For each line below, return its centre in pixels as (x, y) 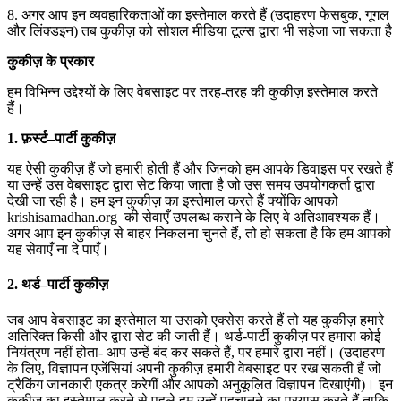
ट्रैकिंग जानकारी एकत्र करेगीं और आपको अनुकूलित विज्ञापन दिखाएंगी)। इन (200, 384)
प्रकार (77, 61)
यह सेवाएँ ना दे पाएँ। (58, 249)
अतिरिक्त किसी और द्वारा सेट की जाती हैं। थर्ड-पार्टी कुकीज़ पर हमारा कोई (194, 336)
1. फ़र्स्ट (27, 138)
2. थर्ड (24, 285)
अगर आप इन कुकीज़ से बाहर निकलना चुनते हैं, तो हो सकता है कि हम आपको (199, 233)
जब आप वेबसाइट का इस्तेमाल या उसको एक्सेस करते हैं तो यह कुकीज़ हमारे (196, 320)
